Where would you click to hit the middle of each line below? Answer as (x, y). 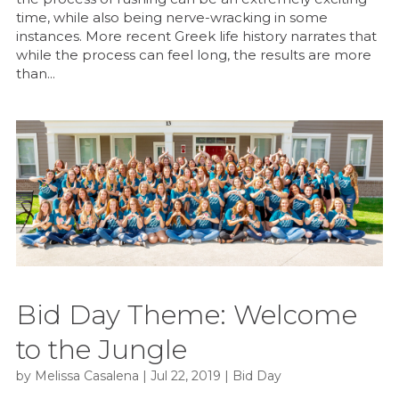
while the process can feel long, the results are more (193, 55)
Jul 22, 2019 (185, 376)
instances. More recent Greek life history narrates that (196, 37)
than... (35, 74)
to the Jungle (101, 350)
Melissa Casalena (86, 376)
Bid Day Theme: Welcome (186, 315)
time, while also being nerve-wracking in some (171, 18)
